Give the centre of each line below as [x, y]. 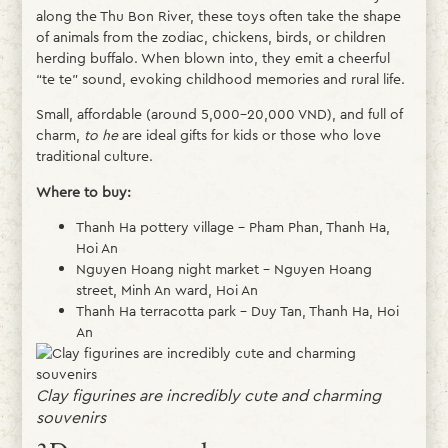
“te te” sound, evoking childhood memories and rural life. [220, 79]
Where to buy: [83, 191]
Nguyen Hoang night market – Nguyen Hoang [223, 269]
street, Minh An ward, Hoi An [166, 290]
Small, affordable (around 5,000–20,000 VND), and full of [219, 114]
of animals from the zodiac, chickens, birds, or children [210, 37]
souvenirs [71, 418]
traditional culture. [94, 156]
